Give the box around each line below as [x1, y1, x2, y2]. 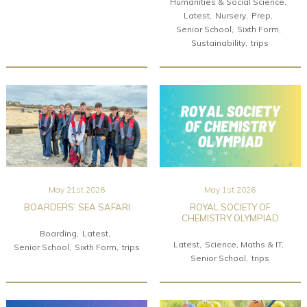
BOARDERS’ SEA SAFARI [23, 201, 130, 213]
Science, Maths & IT [204, 239, 282, 250]
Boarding [40, 228, 77, 239]
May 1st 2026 [204, 184, 256, 195]
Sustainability [191, 38, 246, 49]
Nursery [215, 10, 247, 21]
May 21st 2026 [49, 184, 105, 195]
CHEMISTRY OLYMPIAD [181, 212, 279, 224]
